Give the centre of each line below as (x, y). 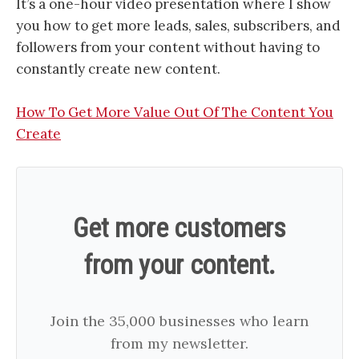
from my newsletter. (179, 343)
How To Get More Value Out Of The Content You (175, 112)
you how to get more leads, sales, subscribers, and (178, 25)
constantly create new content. (118, 69)
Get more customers (179, 228)
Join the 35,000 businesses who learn (179, 321)
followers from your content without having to (168, 47)
